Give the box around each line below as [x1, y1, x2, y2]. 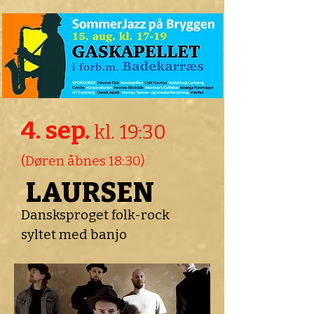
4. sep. [21, 116, 94, 145]
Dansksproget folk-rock [21, 207, 170, 223]
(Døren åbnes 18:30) [21, 153, 145, 169]
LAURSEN [21, 177, 154, 209]
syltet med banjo [21, 226, 127, 243]
